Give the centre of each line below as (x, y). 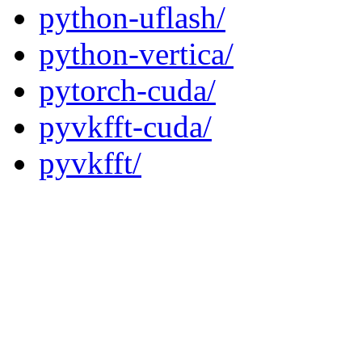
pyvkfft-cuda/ (125, 127)
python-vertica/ (136, 54)
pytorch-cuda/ (127, 90)
